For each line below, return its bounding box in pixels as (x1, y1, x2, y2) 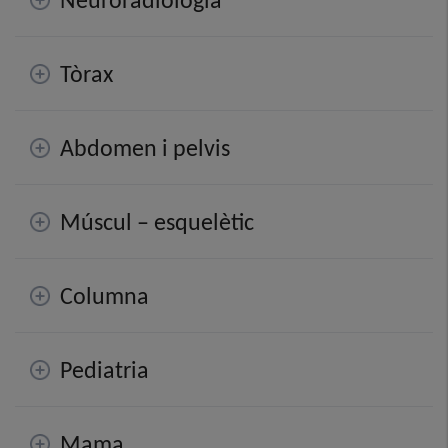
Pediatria (60, 355, 149, 384)
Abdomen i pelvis (60, 133, 230, 162)
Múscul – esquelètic (60, 207, 254, 236)
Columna (60, 281, 149, 310)
